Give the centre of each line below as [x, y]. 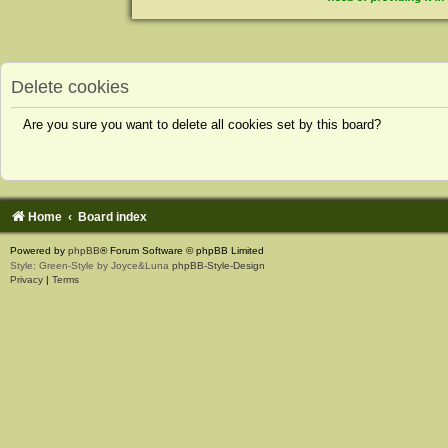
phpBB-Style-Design [218, 265]
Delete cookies [70, 86]
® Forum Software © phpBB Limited [182, 250]
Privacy [26, 279]
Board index [113, 216]
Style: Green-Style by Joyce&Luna [91, 265]
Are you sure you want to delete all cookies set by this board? [202, 125]
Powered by [39, 250]
